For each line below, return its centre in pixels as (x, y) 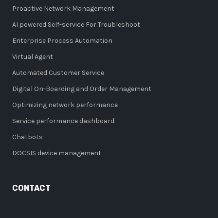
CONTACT (31, 188)
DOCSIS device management (57, 153)
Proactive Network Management (63, 9)
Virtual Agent (33, 57)
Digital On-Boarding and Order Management (82, 89)
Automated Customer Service (58, 73)
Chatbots (27, 137)
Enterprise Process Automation (62, 41)
